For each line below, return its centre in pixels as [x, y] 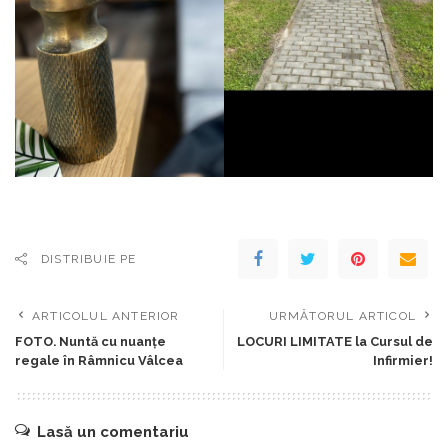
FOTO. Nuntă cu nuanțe [90, 341]
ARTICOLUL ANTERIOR [106, 315]
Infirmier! [403, 360]
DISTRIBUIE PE [89, 258]
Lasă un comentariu [113, 431]
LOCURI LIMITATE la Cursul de [335, 341]
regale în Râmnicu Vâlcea [99, 360]
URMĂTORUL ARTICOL [342, 315]
